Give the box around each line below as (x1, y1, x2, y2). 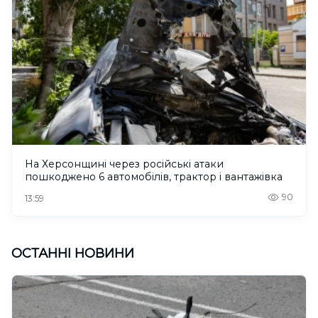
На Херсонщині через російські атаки (25, 158, 224, 171)
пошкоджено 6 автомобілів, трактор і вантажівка (25, 170, 283, 184)
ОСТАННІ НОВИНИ (11, 246, 134, 262)
